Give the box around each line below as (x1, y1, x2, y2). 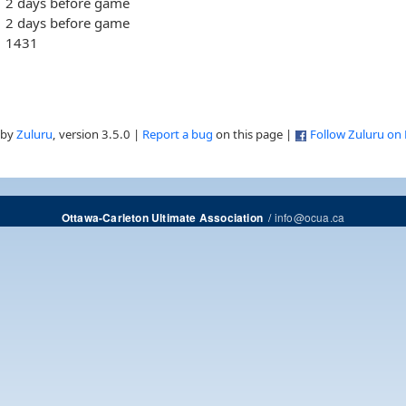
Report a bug (142, 126, 213, 143)
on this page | (213, 126, 295, 143)
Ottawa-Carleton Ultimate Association (61, 210, 263, 227)
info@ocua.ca (274, 209, 345, 226)
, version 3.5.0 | (53, 126, 142, 143)
